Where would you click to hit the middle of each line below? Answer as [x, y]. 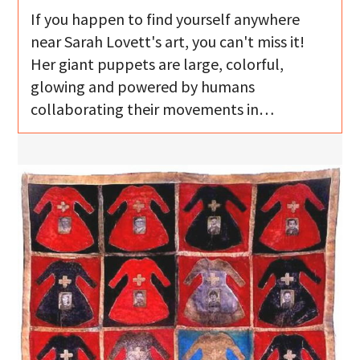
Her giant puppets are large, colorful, [157, 64]
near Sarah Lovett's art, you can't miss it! [168, 42]
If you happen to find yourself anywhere [166, 19]
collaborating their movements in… [153, 109]
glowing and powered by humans [143, 87]
